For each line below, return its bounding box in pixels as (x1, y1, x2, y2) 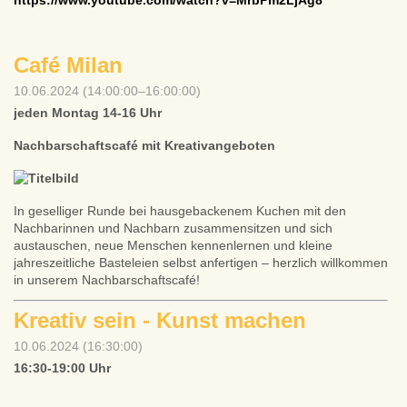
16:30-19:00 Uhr (14, 361, 111, 375)
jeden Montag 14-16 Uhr (14, 105, 162, 120)
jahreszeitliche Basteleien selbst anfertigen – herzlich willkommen (14, 255, 388, 270)
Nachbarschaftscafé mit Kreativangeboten (14, 138, 275, 153)
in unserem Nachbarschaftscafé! (14, 273, 200, 287)
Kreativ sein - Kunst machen (14, 308, 306, 333)
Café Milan (14, 53, 123, 77)
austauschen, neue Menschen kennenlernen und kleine (14, 238, 333, 253)
